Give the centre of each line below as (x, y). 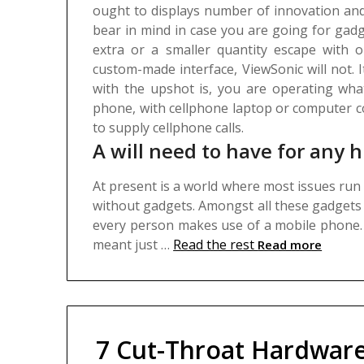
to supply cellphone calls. (169, 128)
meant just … (133, 245)
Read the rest (216, 245)
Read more (290, 245)
